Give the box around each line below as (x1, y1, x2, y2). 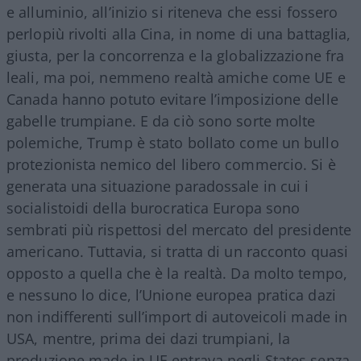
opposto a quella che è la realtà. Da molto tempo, (6, 263, 347, 283)
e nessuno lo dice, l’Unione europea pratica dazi (6, 284, 336, 305)
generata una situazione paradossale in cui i (6, 176, 309, 196)
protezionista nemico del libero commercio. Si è (6, 154, 336, 174)
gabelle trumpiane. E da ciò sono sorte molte (6, 110, 316, 131)
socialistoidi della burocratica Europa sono (6, 197, 301, 218)
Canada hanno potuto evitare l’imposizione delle (6, 89, 338, 109)
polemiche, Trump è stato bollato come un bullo (6, 132, 339, 152)
